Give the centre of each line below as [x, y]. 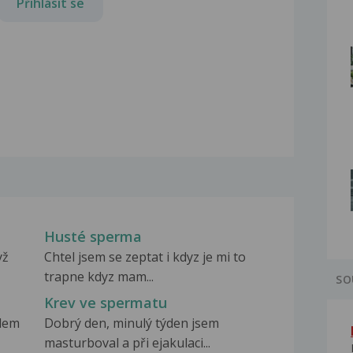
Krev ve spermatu [105, 303]
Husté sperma [93, 237]
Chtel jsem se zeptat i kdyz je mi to [145, 257]
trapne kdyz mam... [98, 277]
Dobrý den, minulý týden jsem [131, 323]
